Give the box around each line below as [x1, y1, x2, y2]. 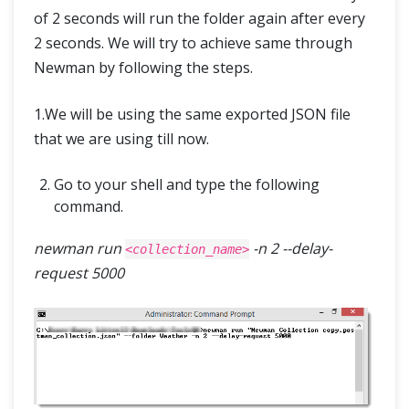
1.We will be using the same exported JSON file [34, 103, 351, 124]
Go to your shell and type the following [54, 173, 320, 194]
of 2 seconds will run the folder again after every [34, 7, 365, 28]
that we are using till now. [34, 128, 209, 149]
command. [54, 195, 123, 216]
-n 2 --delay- [249, 237, 332, 258]
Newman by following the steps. [34, 57, 253, 78]
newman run [34, 237, 125, 258]
